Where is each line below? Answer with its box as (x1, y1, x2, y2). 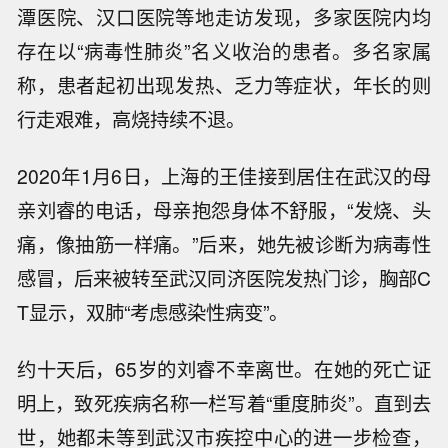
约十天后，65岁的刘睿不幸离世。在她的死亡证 (17, 354, 431, 383)
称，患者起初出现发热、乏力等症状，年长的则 (17, 71, 431, 100)
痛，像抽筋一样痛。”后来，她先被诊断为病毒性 (17, 230, 431, 259)
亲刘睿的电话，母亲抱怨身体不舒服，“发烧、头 (17, 196, 431, 225)
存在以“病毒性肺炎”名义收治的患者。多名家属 (17, 37, 431, 66)
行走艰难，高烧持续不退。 (17, 105, 246, 134)
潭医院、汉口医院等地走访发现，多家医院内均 (17, 3, 431, 32)
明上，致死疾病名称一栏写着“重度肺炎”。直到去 (17, 388, 431, 417)
